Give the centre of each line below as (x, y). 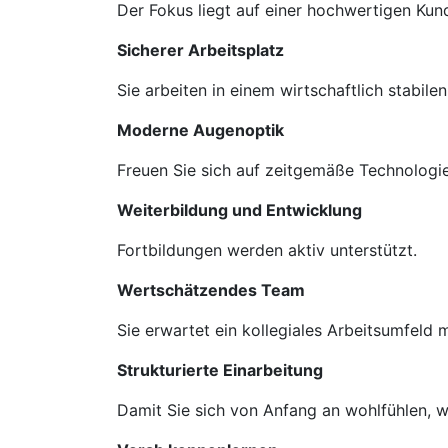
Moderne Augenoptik (200, 130)
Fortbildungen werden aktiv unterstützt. (267, 250)
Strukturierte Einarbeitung (220, 370)
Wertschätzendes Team (211, 290)
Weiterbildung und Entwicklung (239, 210)
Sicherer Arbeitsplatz (200, 50)
